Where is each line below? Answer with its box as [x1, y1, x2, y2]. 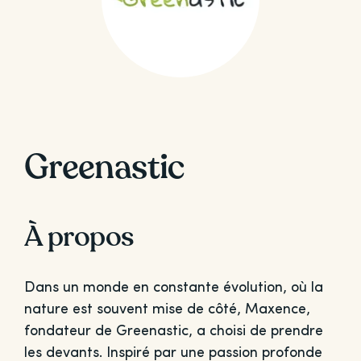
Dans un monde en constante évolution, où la [23, 280, 323, 296]
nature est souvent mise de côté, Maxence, [23, 302, 310, 317]
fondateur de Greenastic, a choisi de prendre [23, 324, 323, 339]
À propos [23, 218, 134, 256]
